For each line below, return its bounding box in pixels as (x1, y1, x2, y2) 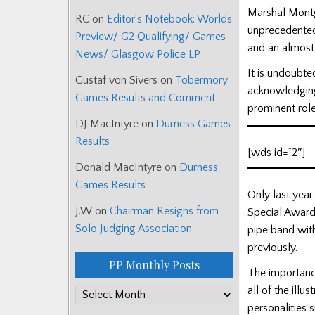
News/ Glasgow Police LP (75, 48, 200, 61)
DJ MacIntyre (75, 117, 139, 131)
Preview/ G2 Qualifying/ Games (75, 30, 226, 44)
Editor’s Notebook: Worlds (107, 13, 232, 26)
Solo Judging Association (75, 222, 192, 236)
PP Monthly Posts (109, 257, 200, 273)
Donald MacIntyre (75, 161, 162, 174)
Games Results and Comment (75, 91, 215, 105)
